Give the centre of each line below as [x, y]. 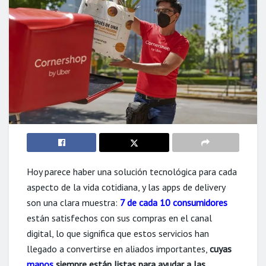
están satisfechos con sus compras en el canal [119, 218]
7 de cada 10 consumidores [174, 202]
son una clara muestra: [73, 202]
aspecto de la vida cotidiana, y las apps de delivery [126, 187]
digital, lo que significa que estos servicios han [118, 233]
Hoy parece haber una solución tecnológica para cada [132, 171]
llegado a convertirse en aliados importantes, [118, 248]
